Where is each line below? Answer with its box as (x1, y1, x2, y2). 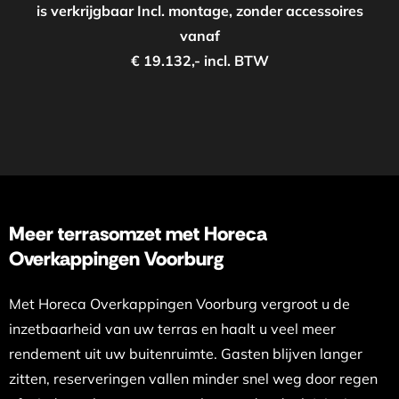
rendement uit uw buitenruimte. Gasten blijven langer (8, 345, 362, 362)
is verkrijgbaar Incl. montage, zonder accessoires (36, 2, 363, 20)
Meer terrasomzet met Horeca (8, 221, 267, 247)
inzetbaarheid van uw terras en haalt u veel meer (8, 320, 336, 338)
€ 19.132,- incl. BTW (130, 52, 269, 69)
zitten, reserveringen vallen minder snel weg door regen (8, 370, 378, 387)
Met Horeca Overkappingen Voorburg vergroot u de (8, 295, 350, 313)
